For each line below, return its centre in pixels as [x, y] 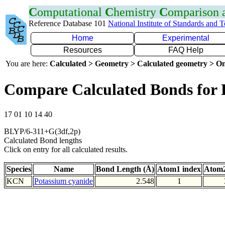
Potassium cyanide [64, 181]
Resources [82, 50]
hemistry [136, 12]
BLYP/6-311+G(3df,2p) [42, 131]
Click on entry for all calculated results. [66, 149]
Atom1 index [179, 169]
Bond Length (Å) [125, 169]
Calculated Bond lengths [43, 140]
